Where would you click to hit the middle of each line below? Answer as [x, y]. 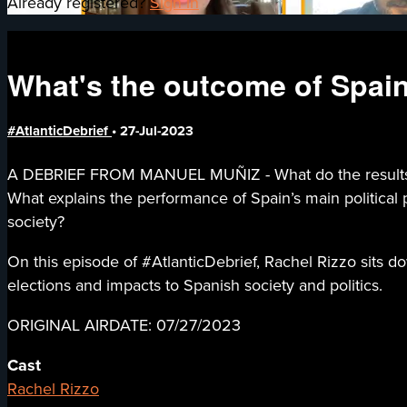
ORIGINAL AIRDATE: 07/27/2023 [124, 326]
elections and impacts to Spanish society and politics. [195, 286]
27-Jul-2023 [157, 131]
